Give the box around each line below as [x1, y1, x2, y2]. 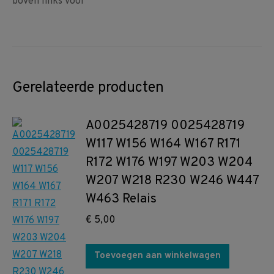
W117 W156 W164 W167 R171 [86, 136, 241, 153]
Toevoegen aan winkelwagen [94, 250, 221, 262]
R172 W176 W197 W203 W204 [86, 154, 253, 171]
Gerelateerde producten [12, 79, 164, 98]
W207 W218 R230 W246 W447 [86, 172, 259, 190]
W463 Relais [86, 191, 157, 208]
